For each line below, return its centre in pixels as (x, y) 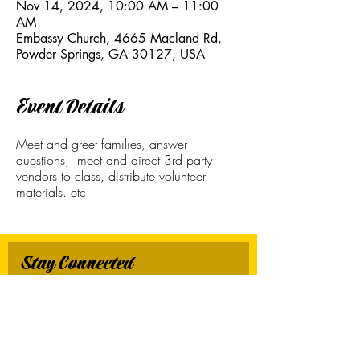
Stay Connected (77, 264)
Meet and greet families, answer (102, 144)
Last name (42, 331)
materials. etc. (55, 192)
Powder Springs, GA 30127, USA (110, 54)
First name (42, 286)
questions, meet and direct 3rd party (114, 160)
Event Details (70, 107)
